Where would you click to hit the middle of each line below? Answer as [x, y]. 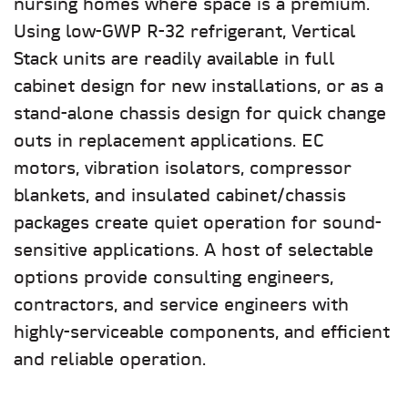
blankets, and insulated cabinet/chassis [180, 197]
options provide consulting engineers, [173, 279]
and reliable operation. [110, 361]
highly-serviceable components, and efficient [202, 333]
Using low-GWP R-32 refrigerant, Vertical [185, 33]
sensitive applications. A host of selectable [194, 251]
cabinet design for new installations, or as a [199, 87]
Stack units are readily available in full [174, 60]
